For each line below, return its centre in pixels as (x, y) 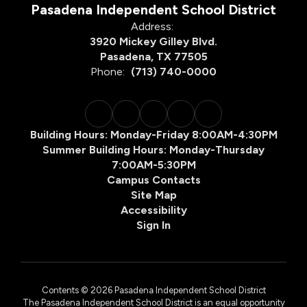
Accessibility (153, 210)
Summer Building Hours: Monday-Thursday (153, 149)
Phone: (108, 71)
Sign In (153, 225)
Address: (152, 26)
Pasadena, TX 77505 (153, 56)
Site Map (153, 195)
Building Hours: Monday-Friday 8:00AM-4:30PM (153, 134)
